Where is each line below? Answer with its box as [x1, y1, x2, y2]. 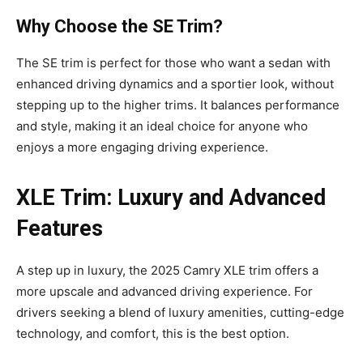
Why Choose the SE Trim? [16, 15, 223, 36]
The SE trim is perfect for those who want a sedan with [16, 54, 331, 70]
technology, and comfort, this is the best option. [16, 325, 289, 341]
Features [16, 215, 103, 241]
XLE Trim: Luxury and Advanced [16, 184, 326, 211]
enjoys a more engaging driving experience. [16, 139, 268, 155]
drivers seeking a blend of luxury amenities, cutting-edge [16, 304, 344, 320]
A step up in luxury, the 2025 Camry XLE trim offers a [16, 262, 318, 278]
